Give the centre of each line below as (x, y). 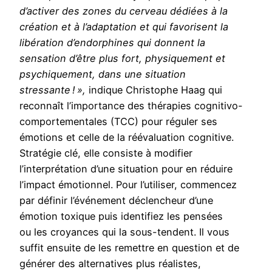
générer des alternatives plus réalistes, (110, 263)
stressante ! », (53, 90)
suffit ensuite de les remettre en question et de (129, 247)
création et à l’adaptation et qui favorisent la (124, 26)
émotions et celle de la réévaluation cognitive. (127, 137)
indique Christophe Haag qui (154, 90)
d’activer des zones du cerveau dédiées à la (124, 11)
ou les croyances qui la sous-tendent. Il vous (124, 232)
